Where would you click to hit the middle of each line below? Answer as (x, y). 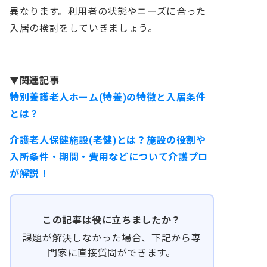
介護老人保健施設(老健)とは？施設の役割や (108, 140)
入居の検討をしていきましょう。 (84, 28)
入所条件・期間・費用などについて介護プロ (109, 157)
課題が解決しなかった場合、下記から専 (112, 238)
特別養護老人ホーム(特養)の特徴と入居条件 (108, 97)
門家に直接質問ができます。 (112, 253)
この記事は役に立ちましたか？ (112, 220)
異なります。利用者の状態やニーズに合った (108, 11)
